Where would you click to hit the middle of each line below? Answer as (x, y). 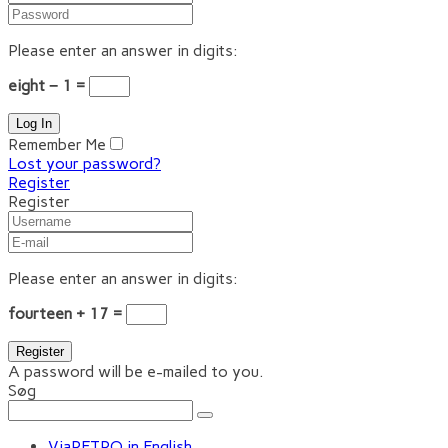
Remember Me (57, 144)
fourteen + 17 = (67, 313)
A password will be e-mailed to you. (136, 371)
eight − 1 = (48, 85)
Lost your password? (84, 163)
